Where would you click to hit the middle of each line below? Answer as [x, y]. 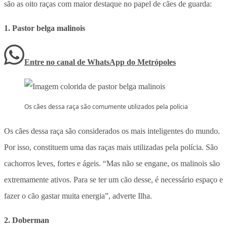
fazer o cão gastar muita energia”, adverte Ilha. [78, 196]
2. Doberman [27, 220]
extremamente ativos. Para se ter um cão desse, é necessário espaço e [113, 179]
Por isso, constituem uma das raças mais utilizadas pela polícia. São [111, 147]
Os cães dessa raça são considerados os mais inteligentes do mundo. [112, 131]
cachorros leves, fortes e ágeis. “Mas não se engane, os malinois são [112, 163]
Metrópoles [157, 62]
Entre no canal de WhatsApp [75, 62]
